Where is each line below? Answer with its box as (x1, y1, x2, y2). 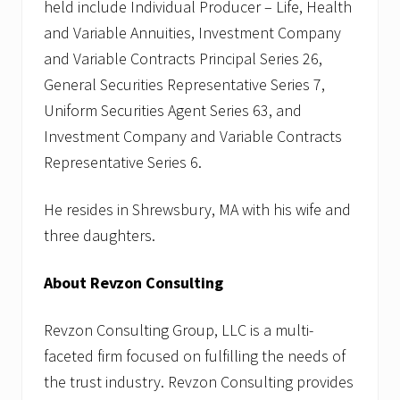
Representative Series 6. (44, 151, 202, 172)
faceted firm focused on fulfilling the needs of (44, 345, 346, 366)
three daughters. (44, 224, 155, 246)
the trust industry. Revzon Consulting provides (44, 371, 354, 392)
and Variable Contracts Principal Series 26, (44, 47, 322, 69)
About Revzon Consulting (44, 271, 223, 293)
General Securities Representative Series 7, (44, 73, 325, 95)
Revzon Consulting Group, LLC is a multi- (44, 319, 313, 340)
